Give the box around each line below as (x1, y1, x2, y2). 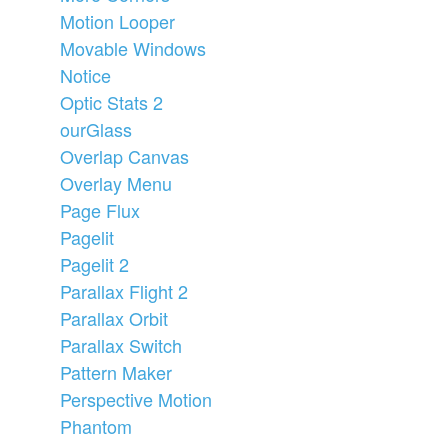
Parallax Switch (60, 331, 182, 358)
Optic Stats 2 (60, 88, 163, 115)
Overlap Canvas (60, 142, 189, 169)
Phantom (60, 412, 132, 439)
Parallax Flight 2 (60, 277, 188, 304)
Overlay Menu (60, 169, 172, 196)
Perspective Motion (60, 385, 212, 412)
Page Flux (60, 196, 140, 223)
